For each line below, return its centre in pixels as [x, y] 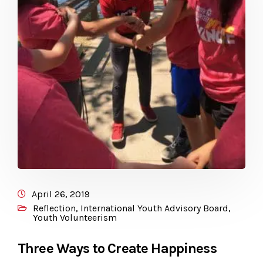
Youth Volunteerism [75, 218]
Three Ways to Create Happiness [117, 249]
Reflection [54, 208]
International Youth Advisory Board [154, 208]
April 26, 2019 [61, 194]
